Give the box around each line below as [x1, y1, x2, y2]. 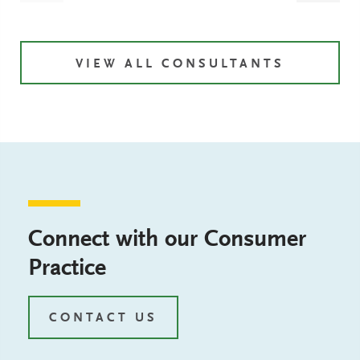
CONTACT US [49, 311, 157, 325]
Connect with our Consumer [28, 227, 306, 252]
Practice [28, 256, 106, 281]
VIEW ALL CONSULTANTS [76, 57, 284, 71]
